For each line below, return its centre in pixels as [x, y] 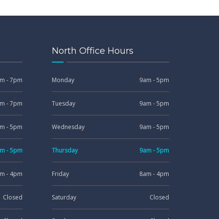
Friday [60, 174]
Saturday [64, 197]
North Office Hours [93, 51]
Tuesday [64, 103]
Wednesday [68, 127]
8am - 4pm [154, 174]
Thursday [65, 150]
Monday [63, 80]
